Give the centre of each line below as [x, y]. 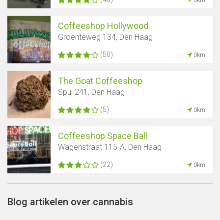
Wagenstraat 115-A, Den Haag [110, 147]
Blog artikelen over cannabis [70, 202]
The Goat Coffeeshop [100, 81]
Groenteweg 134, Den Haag [105, 37]
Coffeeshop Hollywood [103, 26]
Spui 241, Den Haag [91, 92]
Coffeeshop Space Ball [103, 136]
